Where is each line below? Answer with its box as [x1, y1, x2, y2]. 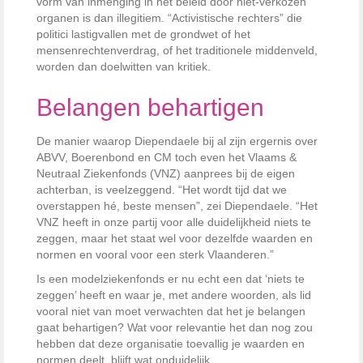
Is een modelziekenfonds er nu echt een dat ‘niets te [36, 272, 305, 286]
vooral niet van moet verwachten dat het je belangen [36, 305, 305, 318]
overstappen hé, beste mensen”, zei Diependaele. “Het [36, 199, 318, 213]
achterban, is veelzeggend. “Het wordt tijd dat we [36, 183, 287, 197]
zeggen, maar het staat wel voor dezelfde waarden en [36, 232, 313, 246]
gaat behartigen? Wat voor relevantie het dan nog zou [36, 321, 313, 335]
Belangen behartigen [36, 94, 264, 122]
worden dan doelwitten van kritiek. [36, 60, 211, 74]
